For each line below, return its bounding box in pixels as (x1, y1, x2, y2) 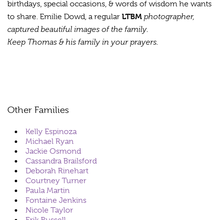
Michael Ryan (26, 137, 74, 146)
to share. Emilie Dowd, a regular (7, 12, 122, 22)
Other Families (7, 105, 69, 116)
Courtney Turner (26, 176, 86, 186)
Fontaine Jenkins (26, 196, 86, 205)
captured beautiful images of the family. (7, 25, 148, 34)
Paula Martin (26, 186, 70, 195)
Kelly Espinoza (26, 127, 77, 137)
